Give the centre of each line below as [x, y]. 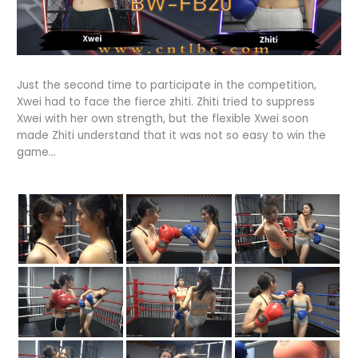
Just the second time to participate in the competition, [167, 85]
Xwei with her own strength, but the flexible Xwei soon [163, 118]
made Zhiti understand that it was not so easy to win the [172, 135]
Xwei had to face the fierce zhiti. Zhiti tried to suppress [166, 101]
